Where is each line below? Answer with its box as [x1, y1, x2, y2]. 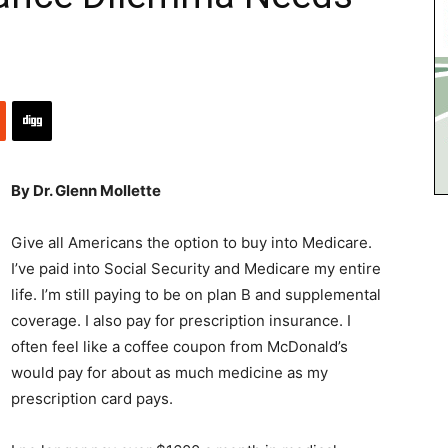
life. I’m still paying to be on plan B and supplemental [11, 284, 381, 304]
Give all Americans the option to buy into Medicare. [11, 232, 372, 252]
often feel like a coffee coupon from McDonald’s [11, 336, 348, 356]
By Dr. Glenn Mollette [11, 180, 161, 200]
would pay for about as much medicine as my [11, 362, 328, 382]
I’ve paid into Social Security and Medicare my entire [11, 258, 381, 278]
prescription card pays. [11, 388, 173, 408]
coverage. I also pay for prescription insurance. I [11, 310, 351, 330]
